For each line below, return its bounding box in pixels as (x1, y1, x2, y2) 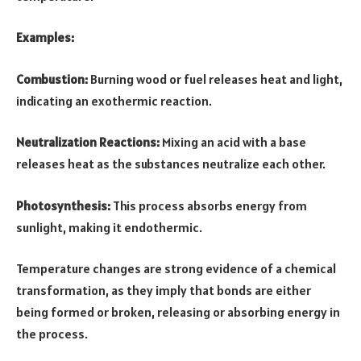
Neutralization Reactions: (16, 134, 160, 151)
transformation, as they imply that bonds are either (16, 282, 311, 299)
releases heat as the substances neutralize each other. (16, 156, 326, 172)
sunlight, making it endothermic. (16, 218, 202, 235)
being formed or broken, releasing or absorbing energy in (16, 304, 340, 321)
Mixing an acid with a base (160, 134, 306, 151)
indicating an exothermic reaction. (16, 92, 212, 109)
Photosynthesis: (16, 197, 110, 214)
